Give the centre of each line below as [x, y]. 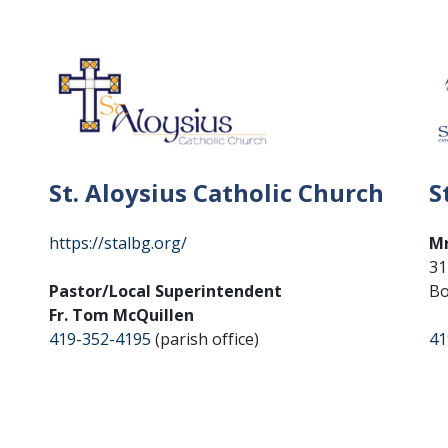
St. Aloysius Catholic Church [216, 192]
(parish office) [205, 338]
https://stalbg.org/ [118, 242]
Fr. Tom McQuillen [121, 314]
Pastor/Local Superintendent [165, 290]
